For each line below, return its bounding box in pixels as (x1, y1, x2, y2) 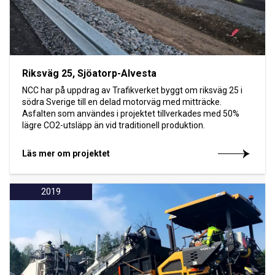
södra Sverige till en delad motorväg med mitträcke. (22, 96, 222, 107)
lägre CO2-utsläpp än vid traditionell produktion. (22, 120, 205, 130)
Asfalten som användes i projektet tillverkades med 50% (22, 108, 239, 118)
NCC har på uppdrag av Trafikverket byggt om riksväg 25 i (22, 85, 242, 95)
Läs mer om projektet (22, 148, 110, 158)
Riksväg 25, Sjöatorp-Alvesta (22, 67, 157, 79)
